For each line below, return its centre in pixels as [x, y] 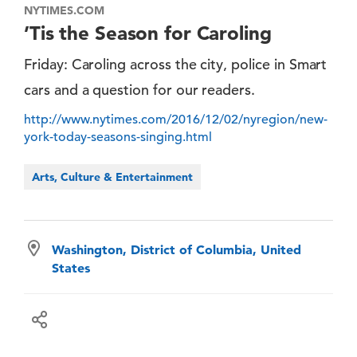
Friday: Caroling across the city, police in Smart [176, 64]
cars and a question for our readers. [140, 89]
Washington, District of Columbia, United [177, 249]
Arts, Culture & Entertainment [112, 177]
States [71, 267]
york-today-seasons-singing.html [118, 137]
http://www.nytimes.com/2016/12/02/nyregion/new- [176, 119]
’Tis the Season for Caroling [148, 33]
